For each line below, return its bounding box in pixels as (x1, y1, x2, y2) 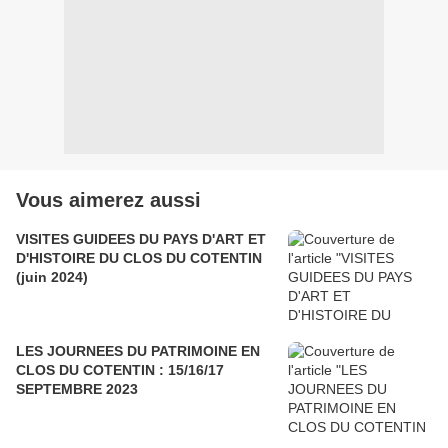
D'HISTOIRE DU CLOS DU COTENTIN (16, 249, 262, 266)
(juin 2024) (16, 268, 88, 285)
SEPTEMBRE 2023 (16, 380, 138, 397)
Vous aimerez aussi (16, 188, 201, 211)
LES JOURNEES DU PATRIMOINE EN (16, 342, 260, 359)
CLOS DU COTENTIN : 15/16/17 (16, 361, 224, 378)
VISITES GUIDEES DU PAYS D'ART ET (16, 230, 266, 247)
